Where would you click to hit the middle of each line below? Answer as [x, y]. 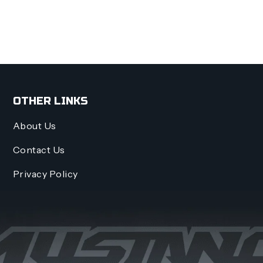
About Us [34, 126]
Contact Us [39, 150]
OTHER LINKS [50, 101]
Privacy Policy [45, 174]
